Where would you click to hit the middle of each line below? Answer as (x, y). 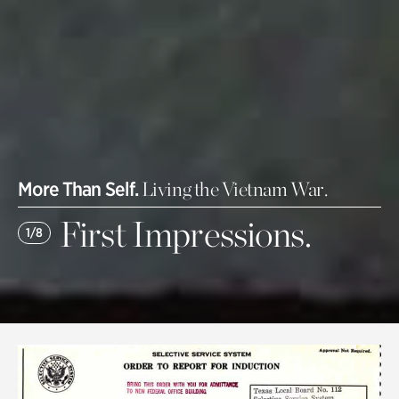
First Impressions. (185, 234)
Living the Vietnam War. (234, 188)
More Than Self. (78, 188)
